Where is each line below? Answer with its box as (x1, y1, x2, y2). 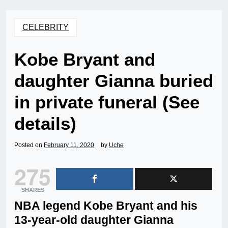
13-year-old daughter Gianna (14, 213, 174, 227)
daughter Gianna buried (14, 71, 213, 91)
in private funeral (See (14, 92, 199, 112)
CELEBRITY (22, 23, 69, 32)
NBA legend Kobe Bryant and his (14, 199, 197, 213)
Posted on (14, 141, 44, 149)
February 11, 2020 (44, 141, 94, 149)
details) (14, 113, 76, 134)
